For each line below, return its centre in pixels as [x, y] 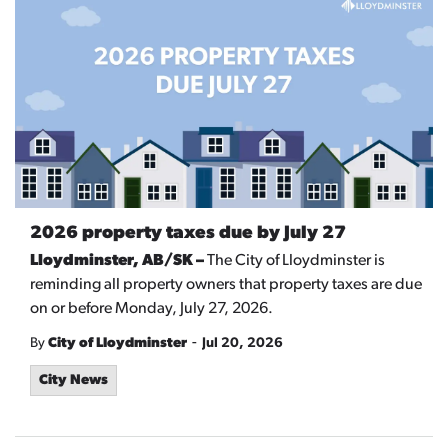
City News [73, 380]
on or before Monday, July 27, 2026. [151, 308]
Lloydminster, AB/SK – [118, 260]
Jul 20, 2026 [242, 343]
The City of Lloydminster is [296, 260]
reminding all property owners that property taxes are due [226, 284]
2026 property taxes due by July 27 [188, 233]
